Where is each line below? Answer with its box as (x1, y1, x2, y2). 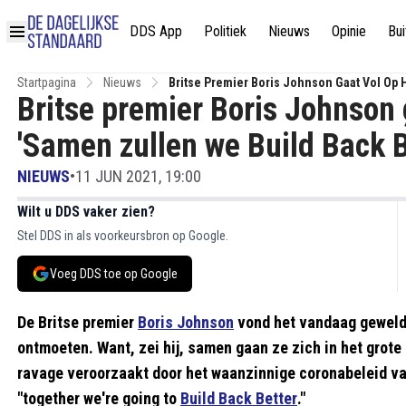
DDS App (130, 22, 182, 40)
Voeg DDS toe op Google (50, 266, 178, 281)
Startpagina (17, 75, 76, 90)
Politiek (204, 22, 246, 40)
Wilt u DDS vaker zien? (17, 203, 155, 220)
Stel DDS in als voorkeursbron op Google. (17, 228, 228, 243)
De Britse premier (17, 313, 138, 332)
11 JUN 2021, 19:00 (75, 167, 201, 186)
